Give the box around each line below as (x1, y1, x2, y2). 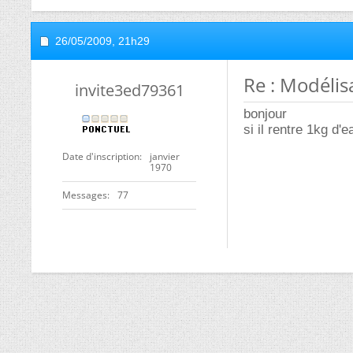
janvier (150, 150, 180, 163)
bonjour (243, 106, 287, 121)
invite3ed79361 (74, 80, 184, 101)
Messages (62, 188, 107, 202)
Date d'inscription (62, 150, 139, 163)
